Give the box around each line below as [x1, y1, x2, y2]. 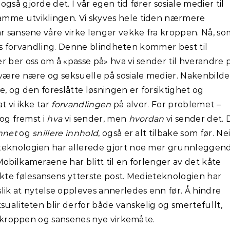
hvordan [128, 113, 164, 124]
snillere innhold [32, 128, 99, 138]
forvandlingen [51, 99, 113, 109]
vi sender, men [64, 113, 129, 124]
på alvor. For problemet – [113, 99, 221, 109]
